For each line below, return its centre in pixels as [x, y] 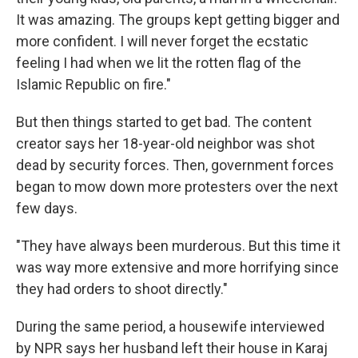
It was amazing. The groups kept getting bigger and [178, 20]
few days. [47, 208]
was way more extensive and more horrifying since [177, 267]
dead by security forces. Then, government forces [175, 165]
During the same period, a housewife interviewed [170, 326]
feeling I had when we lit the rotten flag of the [159, 63]
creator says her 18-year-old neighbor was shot [165, 143]
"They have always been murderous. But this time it [178, 246]
